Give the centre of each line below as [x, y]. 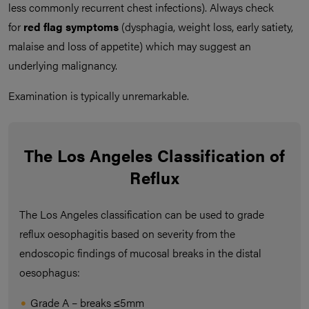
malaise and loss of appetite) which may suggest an [130, 46]
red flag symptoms [71, 27]
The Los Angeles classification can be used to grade [142, 215]
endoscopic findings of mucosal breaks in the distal [140, 253]
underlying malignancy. [63, 66]
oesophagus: [50, 272]
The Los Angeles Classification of [154, 156]
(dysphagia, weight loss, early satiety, [206, 27]
